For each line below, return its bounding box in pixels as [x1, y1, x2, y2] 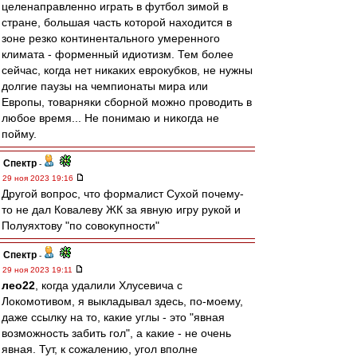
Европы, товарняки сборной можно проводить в [2, 96, 252, 108]
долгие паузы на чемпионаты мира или [2, 80, 208, 92]
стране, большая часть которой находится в [2, 16, 232, 29]
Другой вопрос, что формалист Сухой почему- [2, 187, 244, 200]
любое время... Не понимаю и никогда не [2, 112, 219, 124]
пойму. [2, 127, 37, 140]
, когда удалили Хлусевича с [35, 279, 182, 292]
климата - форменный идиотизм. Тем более [2, 48, 233, 61]
